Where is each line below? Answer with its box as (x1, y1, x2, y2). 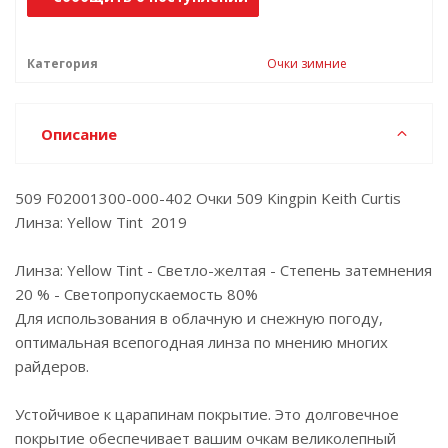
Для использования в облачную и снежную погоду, (15, 308, 383, 328)
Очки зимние (267, 55, 347, 72)
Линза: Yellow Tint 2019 (15, 212, 187, 232)
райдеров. (15, 356, 89, 376)
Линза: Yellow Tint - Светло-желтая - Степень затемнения (15, 260, 432, 280)
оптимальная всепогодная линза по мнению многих (15, 332, 388, 352)
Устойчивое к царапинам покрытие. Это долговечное (15, 404, 399, 424)
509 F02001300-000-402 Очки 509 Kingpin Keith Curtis (15, 188, 401, 208)
